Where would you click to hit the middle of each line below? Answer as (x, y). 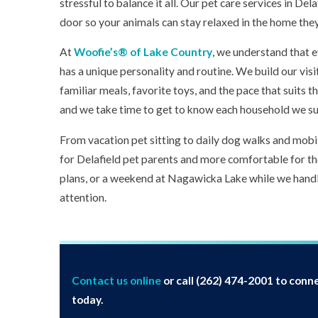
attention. (83, 197)
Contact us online (116, 281)
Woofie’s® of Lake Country (143, 52)
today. (87, 300)
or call (178, 281)
